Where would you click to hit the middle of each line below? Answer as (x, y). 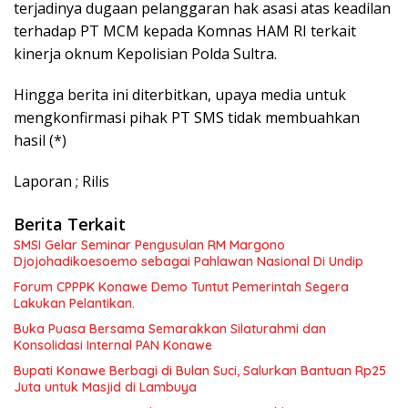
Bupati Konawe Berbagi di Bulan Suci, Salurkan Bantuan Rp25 (200, 371)
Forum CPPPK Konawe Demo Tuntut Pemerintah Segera (181, 287)
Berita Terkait (70, 224)
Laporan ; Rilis (61, 182)
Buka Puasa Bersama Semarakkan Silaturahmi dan (122, 329)
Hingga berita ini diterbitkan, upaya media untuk (180, 95)
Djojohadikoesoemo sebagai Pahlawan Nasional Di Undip (189, 262)
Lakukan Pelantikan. (74, 304)
